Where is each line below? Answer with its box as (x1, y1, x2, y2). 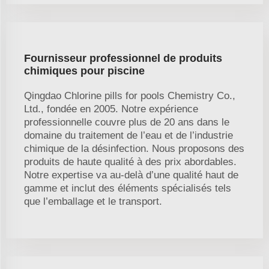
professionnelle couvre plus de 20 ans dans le (24, 116, 229, 128)
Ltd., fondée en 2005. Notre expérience (24, 103, 198, 115)
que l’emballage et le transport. (24, 196, 162, 208)
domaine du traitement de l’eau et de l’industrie (24, 130, 233, 142)
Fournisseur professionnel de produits (24, 52, 222, 65)
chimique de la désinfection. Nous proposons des (24, 143, 244, 155)
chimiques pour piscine (24, 65, 145, 77)
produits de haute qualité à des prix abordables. (24, 156, 237, 168)
